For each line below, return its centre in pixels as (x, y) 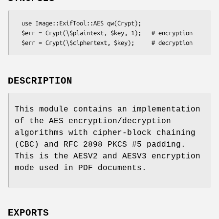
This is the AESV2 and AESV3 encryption (108, 156)
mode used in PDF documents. (81, 168)
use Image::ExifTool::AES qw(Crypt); (18, 23)
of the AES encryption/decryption (93, 121)
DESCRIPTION (40, 81)
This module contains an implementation (108, 109)
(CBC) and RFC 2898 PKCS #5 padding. (100, 144)
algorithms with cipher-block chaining (105, 133)
